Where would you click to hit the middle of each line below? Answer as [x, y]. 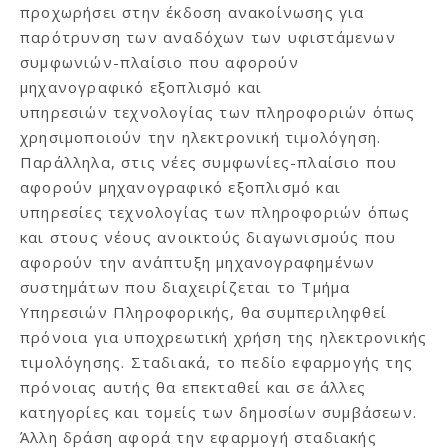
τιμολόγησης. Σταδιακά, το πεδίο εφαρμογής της [217, 361]
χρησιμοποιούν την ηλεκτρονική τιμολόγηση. [201, 136]
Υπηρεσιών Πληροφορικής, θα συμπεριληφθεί [203, 311]
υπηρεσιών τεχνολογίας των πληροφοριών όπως [218, 111]
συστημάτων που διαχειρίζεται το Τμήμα [185, 286]
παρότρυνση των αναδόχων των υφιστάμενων [208, 36]
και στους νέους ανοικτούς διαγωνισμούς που [208, 236]
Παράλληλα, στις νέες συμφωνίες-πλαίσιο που [209, 161]
